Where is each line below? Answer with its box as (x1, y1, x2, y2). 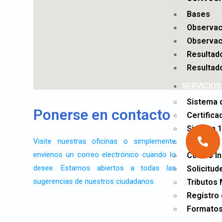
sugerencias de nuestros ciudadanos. (33, 177, 156, 186)
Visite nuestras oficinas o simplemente (33, 137, 176, 146)
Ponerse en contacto (33, 106, 171, 123)
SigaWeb (186, 137, 220, 147)
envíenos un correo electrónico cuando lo (33, 150, 176, 159)
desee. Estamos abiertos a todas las (33, 164, 176, 172)
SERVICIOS (181, 81, 221, 91)
